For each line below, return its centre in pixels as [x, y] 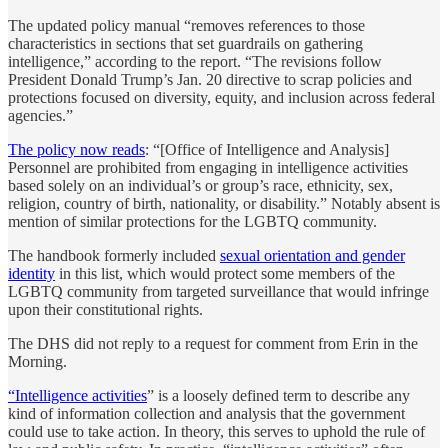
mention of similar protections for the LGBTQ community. [192, 221]
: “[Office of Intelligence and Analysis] [267, 149]
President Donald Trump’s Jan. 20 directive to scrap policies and [210, 79]
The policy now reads [76, 149]
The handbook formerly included [114, 255]
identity [31, 273]
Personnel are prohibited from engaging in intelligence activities [208, 167]
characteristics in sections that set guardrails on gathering [185, 43]
